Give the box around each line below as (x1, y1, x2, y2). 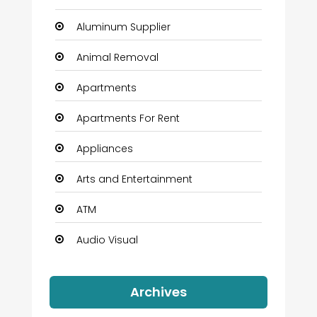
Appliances (76, 141, 133, 156)
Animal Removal (76, 50, 158, 64)
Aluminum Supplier (76, 19, 171, 34)
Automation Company (76, 293, 191, 308)
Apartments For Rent (76, 110, 180, 125)
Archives (129, 283, 187, 301)
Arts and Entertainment (76, 171, 192, 186)
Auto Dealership (76, 263, 156, 277)
